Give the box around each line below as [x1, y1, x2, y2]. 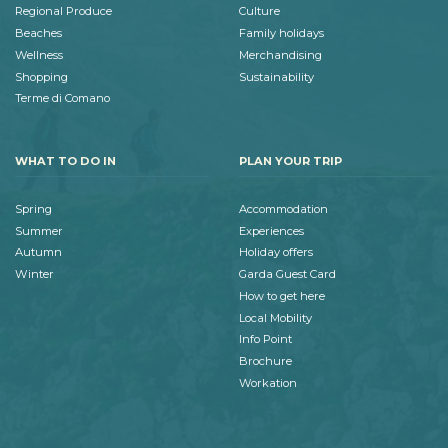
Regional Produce [15, 4, 112, 19]
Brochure [239, 354, 292, 369]
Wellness [15, 47, 63, 62]
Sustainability [239, 69, 314, 84]
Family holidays [239, 26, 324, 41]
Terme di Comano [15, 91, 110, 106]
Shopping [15, 69, 68, 84]
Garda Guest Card [239, 267, 336, 282]
